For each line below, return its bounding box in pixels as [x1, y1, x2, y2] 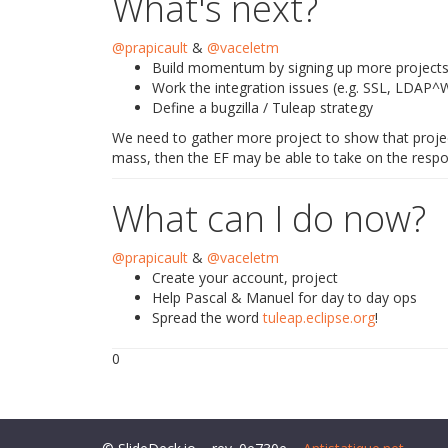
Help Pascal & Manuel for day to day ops [152, 288, 417, 307]
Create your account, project [152, 268, 338, 287]
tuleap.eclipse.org [263, 308, 375, 327]
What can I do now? [112, 194, 426, 243]
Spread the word [152, 308, 263, 327]
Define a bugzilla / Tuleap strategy [152, 98, 373, 117]
